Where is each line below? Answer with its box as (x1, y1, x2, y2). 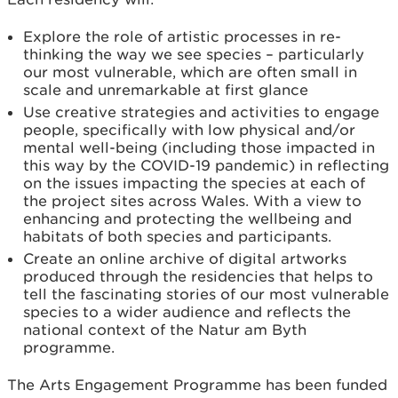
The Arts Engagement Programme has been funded (7, 375, 387, 394)
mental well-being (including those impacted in (23, 138, 375, 156)
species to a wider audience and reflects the (23, 302, 351, 321)
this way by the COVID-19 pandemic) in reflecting (23, 155, 389, 174)
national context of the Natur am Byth (23, 320, 306, 338)
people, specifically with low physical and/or (23, 120, 355, 139)
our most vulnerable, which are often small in (23, 62, 357, 81)
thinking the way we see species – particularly (23, 44, 364, 63)
